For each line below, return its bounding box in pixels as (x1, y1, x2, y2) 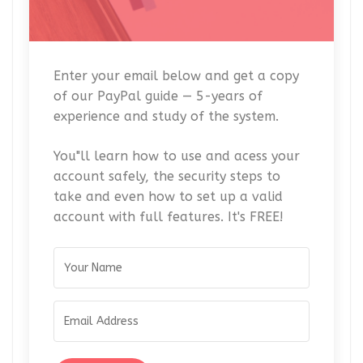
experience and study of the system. (53, 108, 279, 124)
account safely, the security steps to (53, 168, 280, 184)
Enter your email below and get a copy (53, 67, 299, 83)
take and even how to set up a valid (53, 188, 283, 204)
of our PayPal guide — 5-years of (53, 88, 263, 104)
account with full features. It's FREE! (53, 208, 284, 224)
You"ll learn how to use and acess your (53, 147, 300, 164)
